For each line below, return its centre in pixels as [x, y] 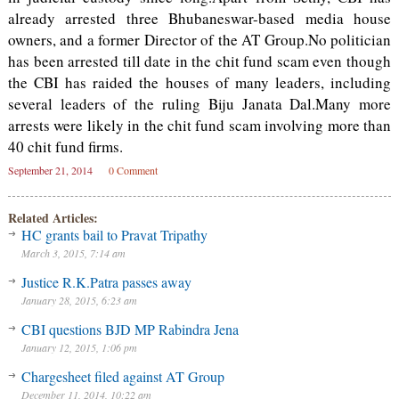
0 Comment [133, 170]
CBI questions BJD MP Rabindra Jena [130, 329]
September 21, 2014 [50, 170]
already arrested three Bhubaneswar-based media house [199, 18]
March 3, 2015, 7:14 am [73, 253]
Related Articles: [53, 218]
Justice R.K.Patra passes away [106, 282]
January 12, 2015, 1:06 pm [79, 347]
